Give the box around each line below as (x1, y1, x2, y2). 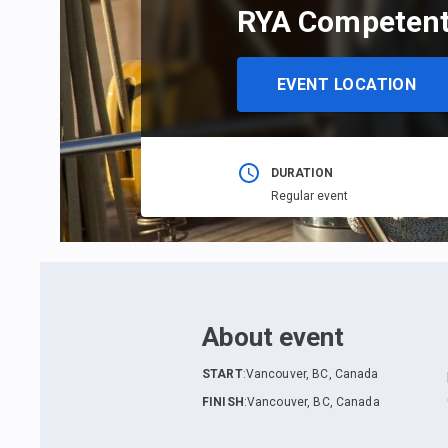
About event (202, 322, 344, 352)
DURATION (270, 166, 333, 181)
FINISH (202, 395, 244, 409)
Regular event (270, 189, 348, 204)
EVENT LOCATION (276, 74, 417, 94)
